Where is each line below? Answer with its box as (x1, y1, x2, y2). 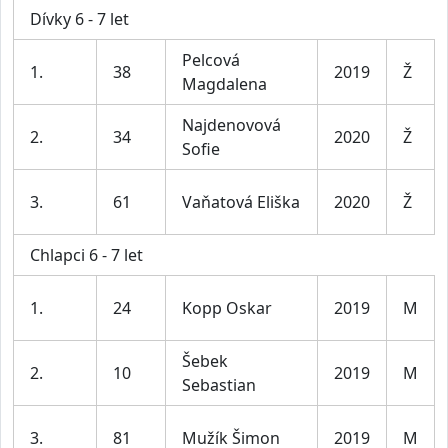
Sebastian (182, 374, 256, 397)
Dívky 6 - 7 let (30, 8, 129, 31)
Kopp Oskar (182, 297, 272, 320)
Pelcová (182, 49, 240, 72)
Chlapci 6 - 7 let (30, 244, 143, 267)
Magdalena (182, 73, 267, 96)
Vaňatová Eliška (182, 191, 300, 214)
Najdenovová (182, 114, 281, 137)
